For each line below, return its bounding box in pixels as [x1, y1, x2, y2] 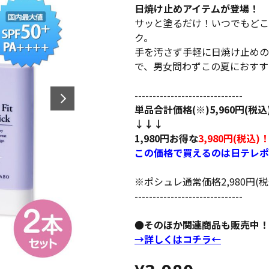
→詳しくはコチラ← [134, 232, 221, 246]
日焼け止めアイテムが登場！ [134, 1, 259, 16]
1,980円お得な [134, 131, 198, 145]
